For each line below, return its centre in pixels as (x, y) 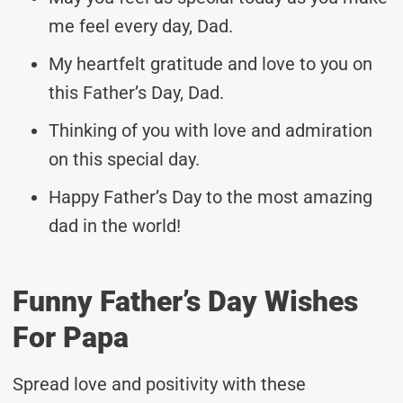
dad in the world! (115, 225)
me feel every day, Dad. (141, 26)
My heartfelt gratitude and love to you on (210, 63)
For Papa (71, 337)
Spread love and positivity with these (159, 384)
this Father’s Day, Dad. (136, 92)
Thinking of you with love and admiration (210, 130)
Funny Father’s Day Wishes (185, 301)
